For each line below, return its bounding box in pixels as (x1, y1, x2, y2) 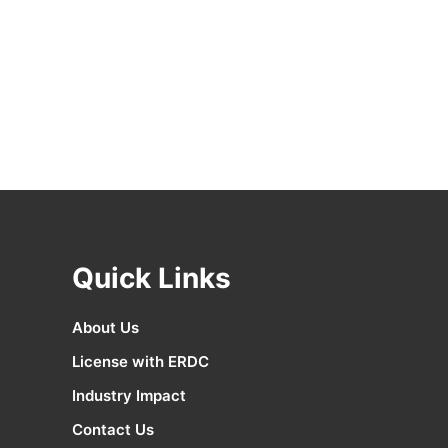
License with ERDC (72, 352, 209, 372)
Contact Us (72, 420, 154, 440)
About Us (72, 318, 139, 338)
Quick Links (72, 261, 231, 296)
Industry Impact (72, 386, 186, 406)
